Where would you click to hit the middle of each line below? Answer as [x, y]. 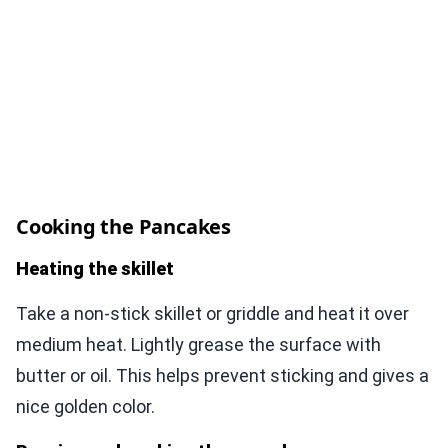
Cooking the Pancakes [123, 227]
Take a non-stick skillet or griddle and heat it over [212, 314]
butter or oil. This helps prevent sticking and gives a [222, 376]
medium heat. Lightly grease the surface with [198, 345]
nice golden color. [85, 407]
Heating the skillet [95, 269]
